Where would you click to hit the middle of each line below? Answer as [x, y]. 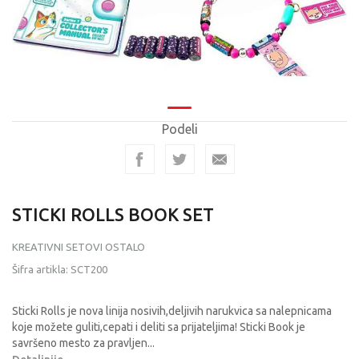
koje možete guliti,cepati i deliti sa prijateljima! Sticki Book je [159, 327]
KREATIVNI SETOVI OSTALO [79, 247]
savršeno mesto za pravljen [80, 343]
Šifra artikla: [41, 269]
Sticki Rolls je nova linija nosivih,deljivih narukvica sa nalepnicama [172, 311]
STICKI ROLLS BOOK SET [113, 214]
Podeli [179, 129]
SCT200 [89, 269]
